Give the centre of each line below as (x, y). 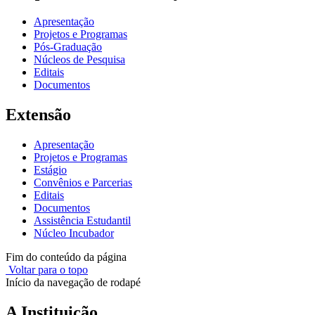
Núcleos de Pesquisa (79, 59)
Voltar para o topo (47, 269)
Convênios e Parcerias (83, 182)
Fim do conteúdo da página (66, 257)
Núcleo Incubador (74, 233)
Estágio (50, 169)
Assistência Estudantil (82, 220)
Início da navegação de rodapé (73, 282)
